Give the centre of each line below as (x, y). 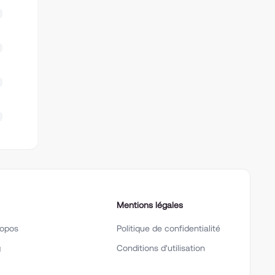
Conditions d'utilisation (161, 248)
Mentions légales (150, 205)
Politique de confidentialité (168, 228)
